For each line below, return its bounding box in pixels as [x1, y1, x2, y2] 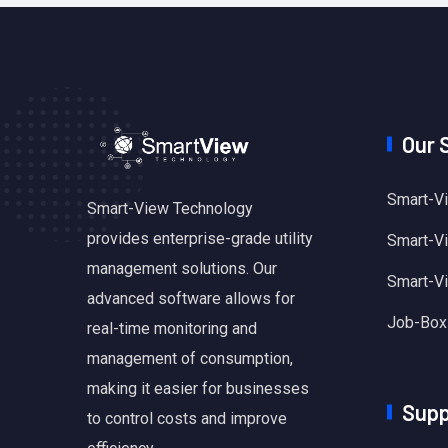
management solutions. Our [87, 259, 277, 279]
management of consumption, [87, 349, 293, 369]
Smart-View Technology [87, 199, 253, 219]
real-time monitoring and [87, 319, 257, 339]
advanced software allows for [87, 289, 295, 309]
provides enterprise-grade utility [87, 229, 313, 249]
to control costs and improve [87, 409, 287, 429]
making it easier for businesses [87, 379, 309, 399]
